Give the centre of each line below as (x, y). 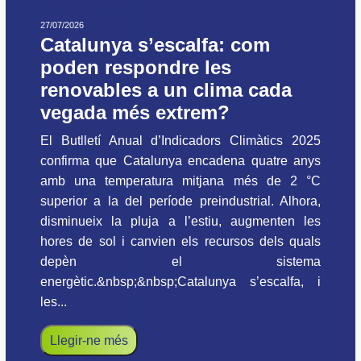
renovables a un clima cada (166, 90)
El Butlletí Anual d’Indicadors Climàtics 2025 (180, 141)
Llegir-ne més (89, 341)
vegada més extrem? (135, 113)
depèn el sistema (180, 262)
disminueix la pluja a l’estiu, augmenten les (180, 222)
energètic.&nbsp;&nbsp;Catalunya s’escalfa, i (180, 282)
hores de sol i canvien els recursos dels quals (180, 242)
